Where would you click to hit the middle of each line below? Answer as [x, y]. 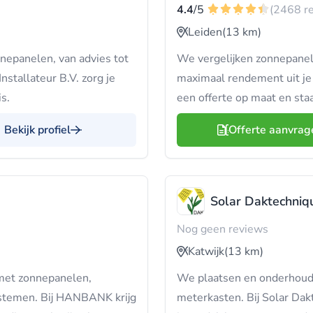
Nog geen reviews [223, 229]
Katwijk [206, 252]
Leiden [205, 32]
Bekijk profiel [37, 130]
